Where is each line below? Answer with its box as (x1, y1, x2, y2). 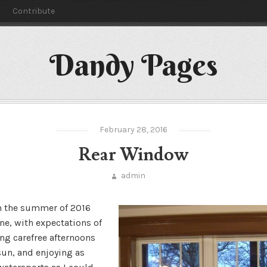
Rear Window (79, 143, 188, 166)
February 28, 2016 (100, 125, 167, 135)
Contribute (13, 6, 55, 16)
